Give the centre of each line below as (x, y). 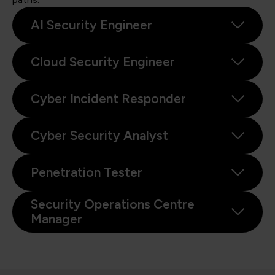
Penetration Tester (87, 172)
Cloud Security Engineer (103, 61)
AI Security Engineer (91, 25)
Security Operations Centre (113, 204)
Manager (56, 219)
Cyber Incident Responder (108, 98)
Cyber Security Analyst (99, 135)
